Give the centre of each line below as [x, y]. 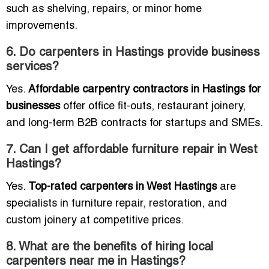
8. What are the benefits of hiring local [110, 248]
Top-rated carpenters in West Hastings [122, 187]
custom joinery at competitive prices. [95, 221]
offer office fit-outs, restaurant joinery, [153, 107]
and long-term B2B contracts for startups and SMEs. [134, 124]
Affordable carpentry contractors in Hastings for [144, 90]
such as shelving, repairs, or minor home [104, 10]
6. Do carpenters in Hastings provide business [133, 53]
